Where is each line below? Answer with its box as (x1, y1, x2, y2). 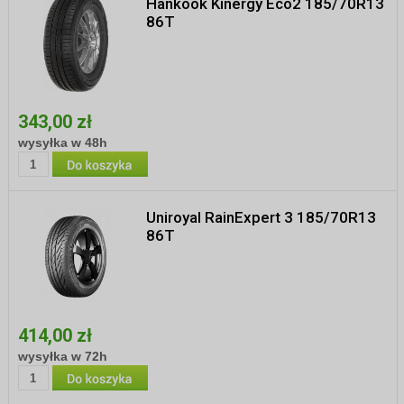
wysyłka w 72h (17, 349, 107, 363)
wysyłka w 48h (17, 135, 107, 150)
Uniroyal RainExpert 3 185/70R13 (145, 207, 376, 226)
